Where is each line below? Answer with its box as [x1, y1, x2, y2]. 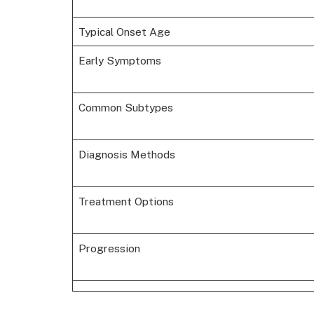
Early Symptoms [78, 54, 161, 67]
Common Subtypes [78, 101, 173, 114]
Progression [78, 242, 140, 255]
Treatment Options [78, 195, 174, 208]
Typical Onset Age [78, 25, 170, 39]
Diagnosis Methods [78, 148, 175, 161]
